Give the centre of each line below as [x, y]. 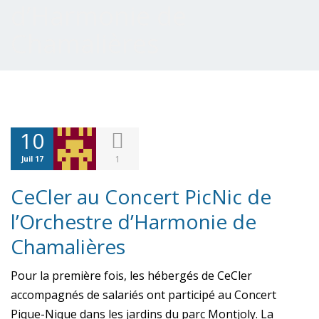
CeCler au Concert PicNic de [141, 197]
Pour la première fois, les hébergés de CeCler [131, 276]
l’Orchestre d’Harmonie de [134, 221]
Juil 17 [32, 159]
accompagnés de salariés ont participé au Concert [143, 295]
